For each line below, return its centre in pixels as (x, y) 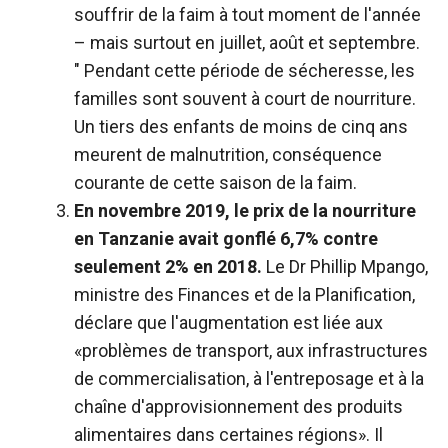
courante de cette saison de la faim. (215, 182)
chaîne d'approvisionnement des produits (238, 406)
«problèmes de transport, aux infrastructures (251, 350)
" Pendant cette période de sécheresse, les (244, 70)
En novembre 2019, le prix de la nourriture (245, 210)
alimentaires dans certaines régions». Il (228, 434)
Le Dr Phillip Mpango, (345, 266)
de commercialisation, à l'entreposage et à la (249, 378)
